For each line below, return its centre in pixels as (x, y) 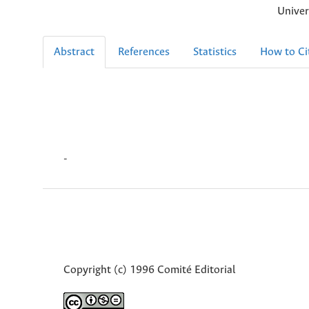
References (144, 52)
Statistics (215, 52)
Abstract (74, 52)
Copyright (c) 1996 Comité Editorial (150, 270)
